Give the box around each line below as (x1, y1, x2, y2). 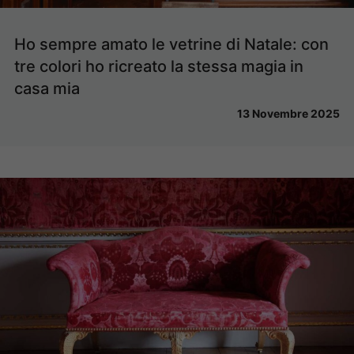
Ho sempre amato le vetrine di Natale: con (14, 34, 329, 54)
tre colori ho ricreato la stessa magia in (14, 56, 303, 76)
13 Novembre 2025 (237, 106, 340, 120)
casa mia (14, 78, 80, 98)
